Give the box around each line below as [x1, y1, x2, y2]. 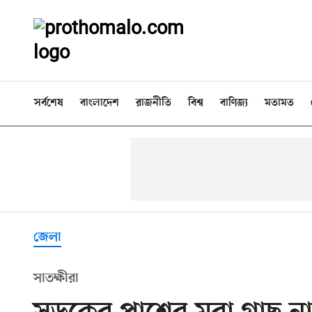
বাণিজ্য [220, 97, 248, 109]
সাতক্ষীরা [33, 270, 79, 287]
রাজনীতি [136, 97, 171, 109]
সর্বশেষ [34, 97, 63, 109]
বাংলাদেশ [80, 97, 119, 109]
